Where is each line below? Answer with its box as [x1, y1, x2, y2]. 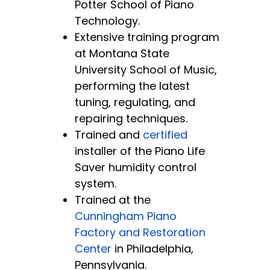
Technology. [75, 13, 140, 28]
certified [143, 127, 187, 142]
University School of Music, [75, 61, 217, 77]
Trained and [75, 127, 143, 142]
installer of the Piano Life [75, 143, 205, 159]
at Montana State [75, 45, 169, 61]
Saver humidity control [75, 159, 196, 175]
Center [75, 240, 111, 256]
